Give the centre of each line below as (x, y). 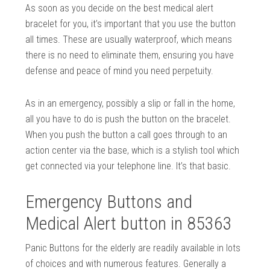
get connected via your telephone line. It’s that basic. (128, 166)
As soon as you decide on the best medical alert (120, 8)
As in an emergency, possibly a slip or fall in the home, (130, 104)
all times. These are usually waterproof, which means (129, 40)
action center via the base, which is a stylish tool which (133, 151)
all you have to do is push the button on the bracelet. (128, 119)
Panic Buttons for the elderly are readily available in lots (133, 248)
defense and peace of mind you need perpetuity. (120, 71)
